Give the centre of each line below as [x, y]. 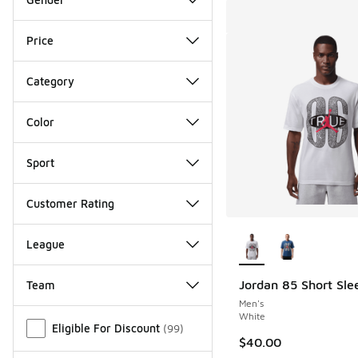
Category [50, 81]
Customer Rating [70, 203]
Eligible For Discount [106, 328]
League [46, 244]
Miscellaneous [53, 314]
